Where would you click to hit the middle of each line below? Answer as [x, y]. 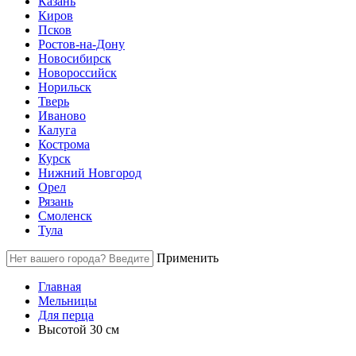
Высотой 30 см [79, 329]
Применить [188, 258]
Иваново [62, 116]
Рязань [56, 201]
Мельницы [68, 301]
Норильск [65, 87]
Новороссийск [77, 73]
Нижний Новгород [90, 173]
